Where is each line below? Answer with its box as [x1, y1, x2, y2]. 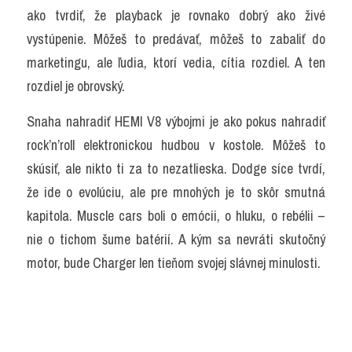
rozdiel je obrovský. [27, 76, 125, 97]
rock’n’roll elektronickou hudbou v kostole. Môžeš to [27, 135, 325, 156]
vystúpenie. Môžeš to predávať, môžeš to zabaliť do [27, 29, 325, 49]
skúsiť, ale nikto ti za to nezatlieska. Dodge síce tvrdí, [27, 159, 325, 179]
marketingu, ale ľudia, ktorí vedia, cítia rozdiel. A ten [27, 53, 325, 73]
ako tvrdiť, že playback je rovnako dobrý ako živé [27, 5, 325, 26]
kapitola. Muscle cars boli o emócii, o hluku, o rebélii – [27, 206, 325, 226]
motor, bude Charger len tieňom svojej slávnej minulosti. [27, 253, 321, 273]
